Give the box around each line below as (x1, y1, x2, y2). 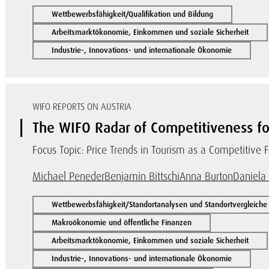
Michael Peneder (32, 169, 105, 183)
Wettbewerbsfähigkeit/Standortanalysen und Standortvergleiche (52, 199, 268, 210)
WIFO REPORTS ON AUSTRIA (32, 101, 132, 113)
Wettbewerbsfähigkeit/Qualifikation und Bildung (52, 9, 214, 19)
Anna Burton (180, 169, 234, 183)
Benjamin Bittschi (104, 169, 180, 183)
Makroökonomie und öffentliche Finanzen (52, 217, 192, 228)
